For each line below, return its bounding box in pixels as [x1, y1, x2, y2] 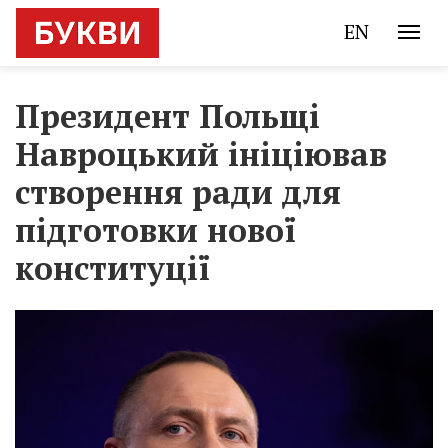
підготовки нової [15, 209, 296, 251]
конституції [15, 247, 210, 289]
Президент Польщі [15, 95, 320, 137]
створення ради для [15, 171, 341, 213]
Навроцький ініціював [15, 133, 387, 175]
